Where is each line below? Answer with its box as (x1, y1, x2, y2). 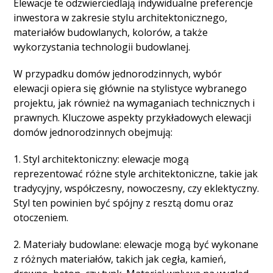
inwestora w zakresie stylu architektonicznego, (13, 11, 228, 24)
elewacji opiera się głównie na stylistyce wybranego (13, 82, 247, 95)
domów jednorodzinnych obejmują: (13, 126, 173, 139)
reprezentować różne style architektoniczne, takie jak (13, 167, 258, 180)
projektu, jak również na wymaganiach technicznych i (13, 96, 255, 110)
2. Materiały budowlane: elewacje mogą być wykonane (13, 238, 259, 251)
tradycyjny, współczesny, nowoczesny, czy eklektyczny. (13, 182, 260, 195)
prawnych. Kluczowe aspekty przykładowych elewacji (13, 111, 252, 124)
